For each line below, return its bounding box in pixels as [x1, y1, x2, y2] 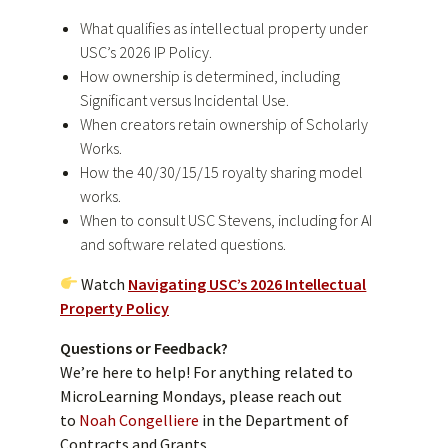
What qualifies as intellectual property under [80, 17, 368, 38]
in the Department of [199, 409, 349, 430]
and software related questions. [80, 233, 286, 254]
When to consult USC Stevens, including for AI [80, 209, 372, 230]
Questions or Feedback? [60, 337, 228, 358]
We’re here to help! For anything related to [60, 361, 353, 382]
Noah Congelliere [79, 409, 199, 430]
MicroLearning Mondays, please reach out [60, 385, 342, 406]
